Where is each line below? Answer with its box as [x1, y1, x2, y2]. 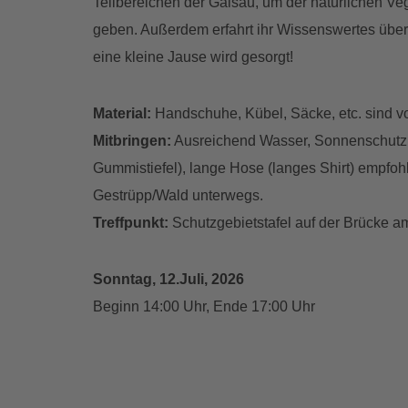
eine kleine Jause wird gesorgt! [93, 49, 293, 66]
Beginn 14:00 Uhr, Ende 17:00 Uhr [93, 299, 315, 315]
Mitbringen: [93, 133, 171, 149]
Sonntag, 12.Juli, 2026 [93, 271, 244, 288]
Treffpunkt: [93, 215, 168, 231]
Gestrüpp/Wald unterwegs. [93, 188, 263, 204]
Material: [93, 106, 155, 122]
